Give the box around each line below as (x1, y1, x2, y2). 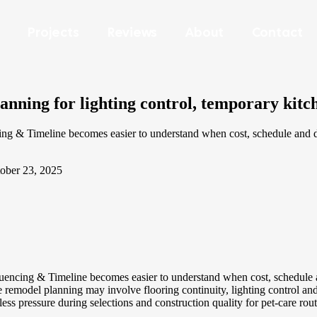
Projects (28, 24, 80, 40)
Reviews (108, 24, 158, 40)
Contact (252, 24, 304, 40)
